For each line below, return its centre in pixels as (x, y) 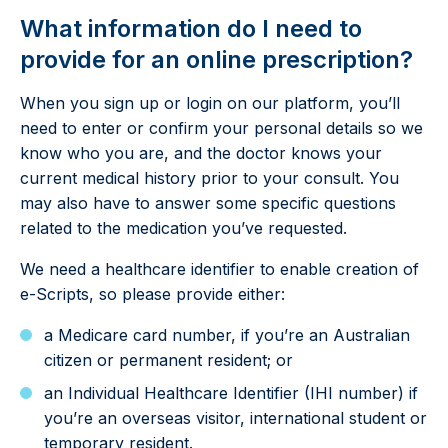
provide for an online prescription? (216, 59)
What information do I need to (191, 28)
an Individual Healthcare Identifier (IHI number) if (231, 393)
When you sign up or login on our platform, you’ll (210, 103)
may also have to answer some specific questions (208, 203)
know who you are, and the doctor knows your (201, 153)
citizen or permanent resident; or (168, 360)
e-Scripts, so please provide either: (152, 294)
